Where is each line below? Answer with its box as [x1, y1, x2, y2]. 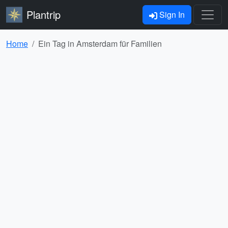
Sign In [157, 9, 185, 20]
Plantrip [26, 7, 61, 22]
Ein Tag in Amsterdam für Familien [38, 38, 162, 49]
